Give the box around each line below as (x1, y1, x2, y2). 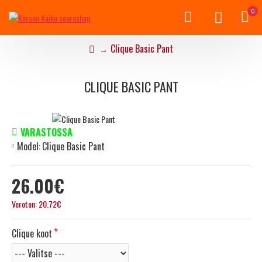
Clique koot (12, 226, 52, 240)
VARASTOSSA (20, 125, 73, 139)
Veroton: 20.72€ (12, 197, 61, 210)
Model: (17, 139, 40, 153)
